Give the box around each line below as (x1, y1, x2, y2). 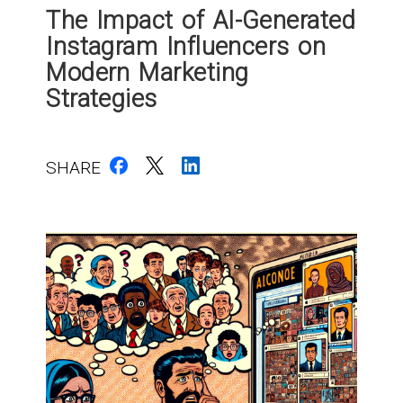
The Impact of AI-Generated (46, 5, 356, 35)
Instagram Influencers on (46, 31, 327, 61)
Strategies (46, 84, 157, 113)
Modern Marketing (46, 58, 249, 87)
